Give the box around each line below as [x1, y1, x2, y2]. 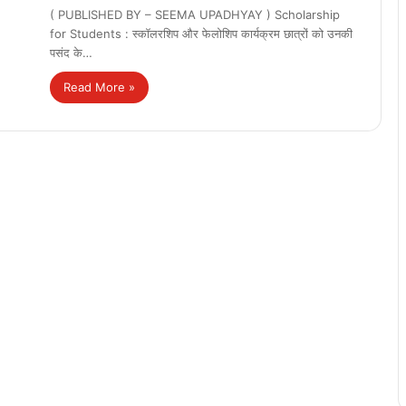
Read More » [63, 79, 135, 94]
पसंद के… [50, 44, 92, 60]
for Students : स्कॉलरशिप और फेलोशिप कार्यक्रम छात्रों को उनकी [50, 25, 353, 41]
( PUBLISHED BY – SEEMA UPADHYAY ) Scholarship [50, 6, 340, 22]
